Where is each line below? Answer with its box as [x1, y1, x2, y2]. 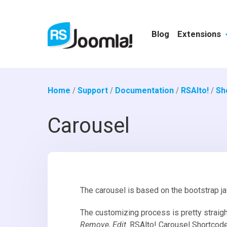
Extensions [177, 28, 223, 39]
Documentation [115, 85, 174, 95]
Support [78, 85, 108, 95]
